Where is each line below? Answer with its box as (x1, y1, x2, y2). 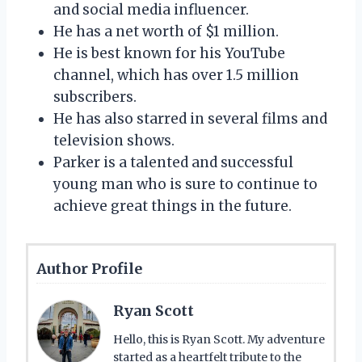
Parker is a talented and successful (53, 153, 293, 171)
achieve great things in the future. (53, 196, 292, 215)
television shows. (53, 131, 175, 149)
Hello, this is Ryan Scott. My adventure (113, 331, 325, 347)
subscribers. (53, 87, 137, 106)
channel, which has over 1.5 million (53, 65, 299, 84)
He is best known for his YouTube (53, 44, 285, 62)
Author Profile (36, 259, 142, 278)
